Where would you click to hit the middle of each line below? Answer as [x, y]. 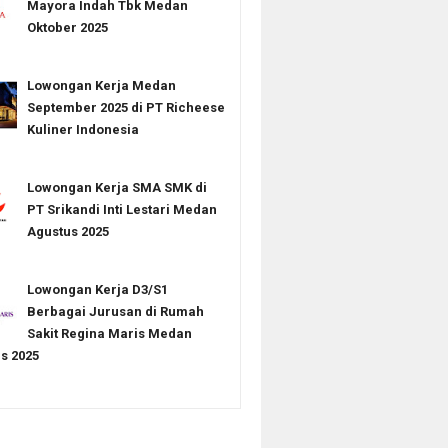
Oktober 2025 [67, 27]
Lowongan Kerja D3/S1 [97, 289]
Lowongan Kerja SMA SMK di [116, 187]
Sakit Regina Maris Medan [109, 333]
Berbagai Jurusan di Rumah [115, 311]
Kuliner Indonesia [82, 129]
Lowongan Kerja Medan [101, 85]
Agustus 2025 [67, 231]
